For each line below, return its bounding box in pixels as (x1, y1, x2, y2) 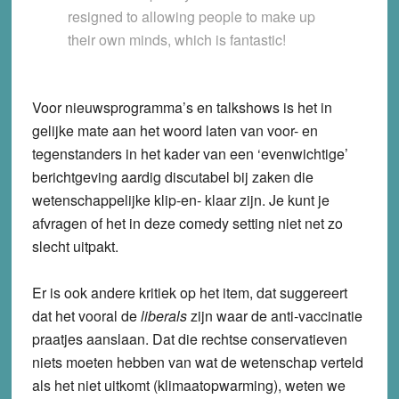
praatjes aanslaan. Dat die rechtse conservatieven (31, 328, 347, 349)
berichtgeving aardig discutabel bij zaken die (31, 166, 313, 187)
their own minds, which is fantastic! (67, 28, 286, 50)
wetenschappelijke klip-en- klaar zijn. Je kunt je (31, 189, 330, 210)
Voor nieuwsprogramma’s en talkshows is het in (31, 96, 332, 118)
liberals (140, 305, 187, 326)
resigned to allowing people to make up (67, 5, 315, 27)
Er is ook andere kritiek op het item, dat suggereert (31, 281, 347, 303)
